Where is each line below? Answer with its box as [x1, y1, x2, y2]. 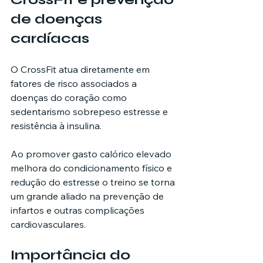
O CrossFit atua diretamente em [11, 63, 152, 75]
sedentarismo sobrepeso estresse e [11, 105, 170, 117]
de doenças [11, 10, 106, 28]
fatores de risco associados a [11, 77, 139, 89]
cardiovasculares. [11, 218, 86, 230]
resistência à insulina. [11, 119, 102, 131]
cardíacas [11, 29, 89, 47]
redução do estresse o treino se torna [11, 176, 177, 188]
